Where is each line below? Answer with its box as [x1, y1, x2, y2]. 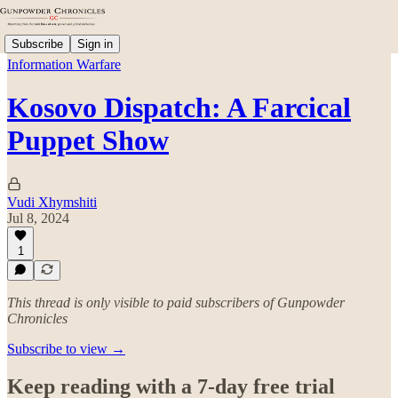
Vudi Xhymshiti [7, 194, 97, 210]
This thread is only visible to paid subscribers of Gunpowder [7, 295, 345, 310]
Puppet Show [7, 124, 169, 157]
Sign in [77, 36, 113, 51]
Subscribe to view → [7, 341, 125, 356]
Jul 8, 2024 [7, 210, 69, 226]
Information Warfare [7, 57, 121, 72]
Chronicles [7, 311, 68, 326]
